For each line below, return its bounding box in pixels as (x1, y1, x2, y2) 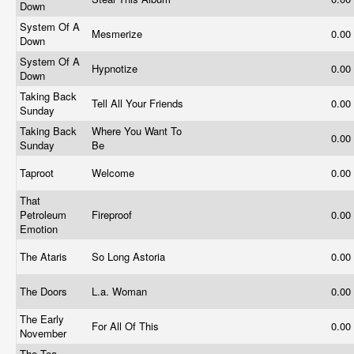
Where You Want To (92, 123, 182, 138)
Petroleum (20, 207, 66, 222)
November (20, 326, 70, 341)
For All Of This (92, 318, 162, 333)
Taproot (20, 165, 57, 180)
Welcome (92, 165, 137, 180)
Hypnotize (92, 61, 141, 76)
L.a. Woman (92, 284, 150, 299)
